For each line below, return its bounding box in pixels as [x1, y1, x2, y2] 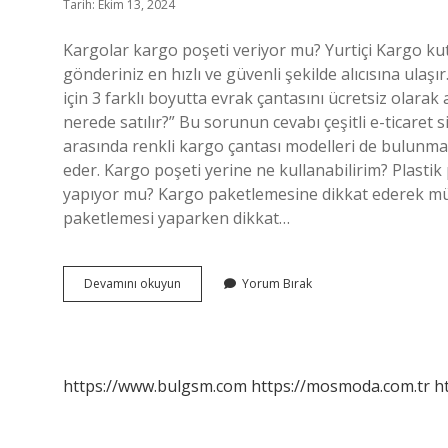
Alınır [180, 346, 209, 363]
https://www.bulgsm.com [63, 375, 247, 397]
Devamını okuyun [84, 275, 181, 292]
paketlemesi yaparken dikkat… [63, 207, 290, 229]
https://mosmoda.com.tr [251, 375, 430, 397]
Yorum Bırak [242, 275, 312, 292]
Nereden [180, 328, 230, 345]
